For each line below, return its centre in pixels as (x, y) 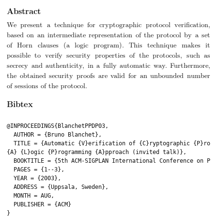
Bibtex (20, 104)
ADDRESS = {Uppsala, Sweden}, (58, 187)
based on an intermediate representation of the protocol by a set (108, 35)
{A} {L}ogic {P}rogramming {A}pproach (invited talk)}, (97, 152)
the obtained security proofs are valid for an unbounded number (108, 75)
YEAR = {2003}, (34, 178)
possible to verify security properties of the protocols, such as (108, 55)
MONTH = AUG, (31, 195)
